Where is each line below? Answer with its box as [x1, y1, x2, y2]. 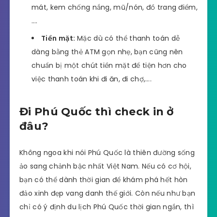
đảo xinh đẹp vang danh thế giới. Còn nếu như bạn [19, 188, 196, 199]
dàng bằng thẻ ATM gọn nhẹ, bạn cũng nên [31, 47, 183, 57]
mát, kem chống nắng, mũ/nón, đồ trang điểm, [31, 2, 198, 13]
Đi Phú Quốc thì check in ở [19, 105, 174, 118]
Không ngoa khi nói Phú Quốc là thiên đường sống [19, 148, 195, 158]
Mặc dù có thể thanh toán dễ [77, 33, 180, 44]
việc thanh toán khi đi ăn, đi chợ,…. [31, 74, 152, 84]
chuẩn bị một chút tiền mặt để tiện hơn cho [31, 61, 187, 71]
